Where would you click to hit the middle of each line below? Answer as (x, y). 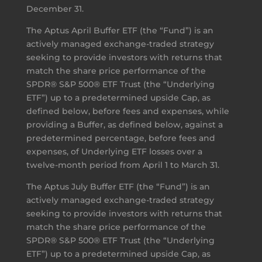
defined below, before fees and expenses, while (127, 111)
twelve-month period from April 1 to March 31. (123, 165)
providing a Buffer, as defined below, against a (124, 124)
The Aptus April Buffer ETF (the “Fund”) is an (120, 30)
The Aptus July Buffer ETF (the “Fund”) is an (118, 186)
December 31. (55, 8)
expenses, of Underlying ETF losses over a (114, 151)
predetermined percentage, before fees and (120, 138)
